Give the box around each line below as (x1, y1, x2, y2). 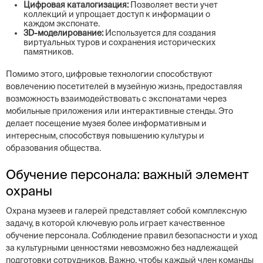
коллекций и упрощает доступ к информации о (23, 9, 210, 19)
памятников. (23, 47, 73, 56)
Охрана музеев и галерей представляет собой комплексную (6, 206, 247, 215)
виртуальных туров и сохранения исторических (23, 38, 215, 47)
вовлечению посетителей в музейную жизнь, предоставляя (6, 82, 242, 91)
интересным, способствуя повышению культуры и (6, 131, 204, 140)
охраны (6, 183, 52, 198)
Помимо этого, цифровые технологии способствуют (6, 69, 213, 79)
